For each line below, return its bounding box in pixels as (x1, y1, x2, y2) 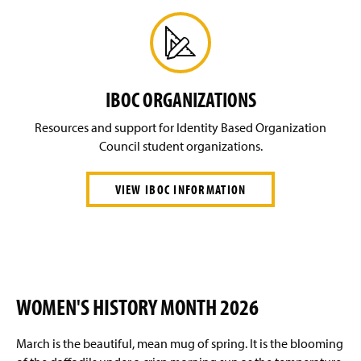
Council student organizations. (98, 137, 263, 154)
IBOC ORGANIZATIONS (105, 85, 256, 113)
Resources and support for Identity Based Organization (35, 118, 326, 135)
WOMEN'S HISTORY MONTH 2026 (16, 292, 259, 321)
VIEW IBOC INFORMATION (114, 180, 247, 197)
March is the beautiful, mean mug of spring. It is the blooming (16, 334, 343, 351)
